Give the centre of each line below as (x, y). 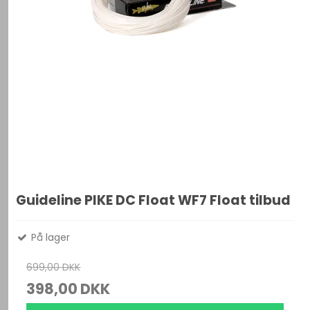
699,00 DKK (54, 267)
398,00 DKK (69, 289)
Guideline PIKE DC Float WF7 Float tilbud (154, 201)
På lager (49, 238)
